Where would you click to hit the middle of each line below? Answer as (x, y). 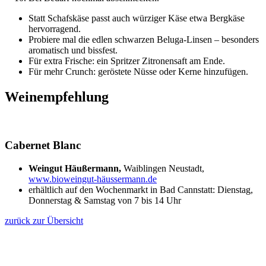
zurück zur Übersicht (44, 220)
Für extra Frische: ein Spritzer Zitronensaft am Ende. (127, 61)
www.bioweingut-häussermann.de (93, 179)
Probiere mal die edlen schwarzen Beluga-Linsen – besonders (144, 40)
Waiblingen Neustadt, (163, 168)
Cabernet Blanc (43, 145)
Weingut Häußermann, (75, 168)
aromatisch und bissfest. (73, 50)
